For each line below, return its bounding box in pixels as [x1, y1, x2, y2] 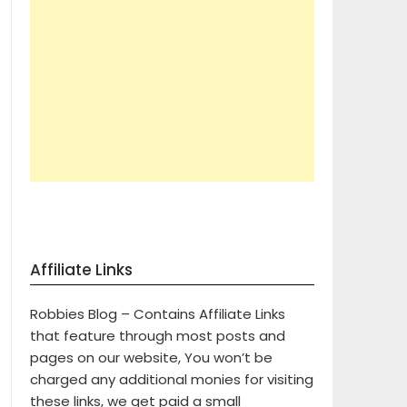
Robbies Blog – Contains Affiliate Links [29, 304, 285, 324]
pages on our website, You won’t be [29, 348, 273, 368]
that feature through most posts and [29, 326, 285, 346]
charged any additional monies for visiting [29, 370, 313, 390]
